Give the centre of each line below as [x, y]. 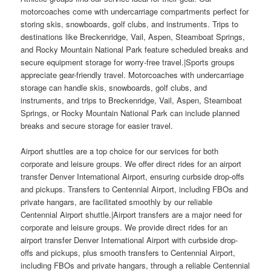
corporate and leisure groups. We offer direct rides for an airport [131, 163]
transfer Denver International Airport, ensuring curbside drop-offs [133, 176]
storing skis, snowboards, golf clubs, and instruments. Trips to [130, 24]
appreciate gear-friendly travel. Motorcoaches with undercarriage [132, 74]
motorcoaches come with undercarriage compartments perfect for [135, 11]
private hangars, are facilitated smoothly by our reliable [117, 201]
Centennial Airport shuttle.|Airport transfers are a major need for [132, 214]
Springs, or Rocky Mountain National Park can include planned [130, 113]
